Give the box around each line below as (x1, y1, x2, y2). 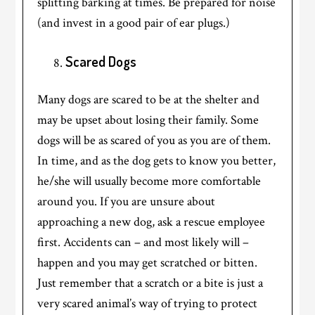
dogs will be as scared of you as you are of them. (37, 132, 271, 149)
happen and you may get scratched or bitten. (37, 255, 258, 271)
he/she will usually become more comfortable (37, 173, 262, 190)
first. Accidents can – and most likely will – (37, 234, 250, 251)
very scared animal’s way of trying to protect (37, 295, 258, 312)
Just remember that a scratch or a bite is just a (37, 275, 264, 292)
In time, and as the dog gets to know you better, (37, 153, 276, 169)
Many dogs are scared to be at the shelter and (37, 91, 260, 108)
